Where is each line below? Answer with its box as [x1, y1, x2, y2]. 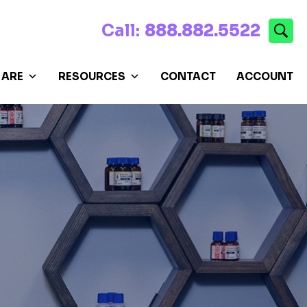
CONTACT [160, 69, 216, 83]
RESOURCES [58, 69, 125, 83]
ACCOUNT [236, 69, 293, 83]
